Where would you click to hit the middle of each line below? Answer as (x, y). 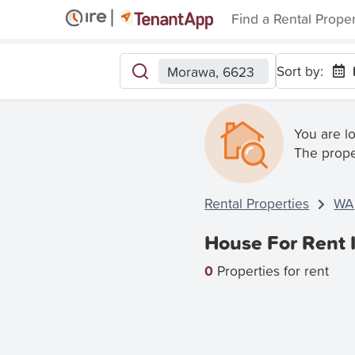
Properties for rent (271, 270)
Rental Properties (257, 203)
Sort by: (300, 71)
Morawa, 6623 (211, 71)
